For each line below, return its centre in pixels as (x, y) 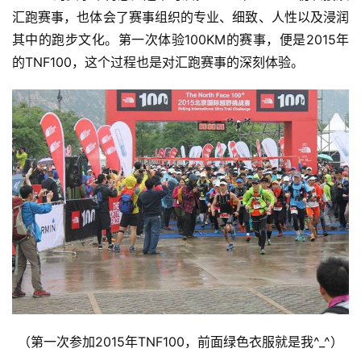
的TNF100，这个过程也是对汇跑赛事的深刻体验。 (158, 62)
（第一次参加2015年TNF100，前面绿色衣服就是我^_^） (180, 341)
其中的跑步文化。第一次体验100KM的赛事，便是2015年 (180, 39)
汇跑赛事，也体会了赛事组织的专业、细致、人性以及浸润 (180, 17)
